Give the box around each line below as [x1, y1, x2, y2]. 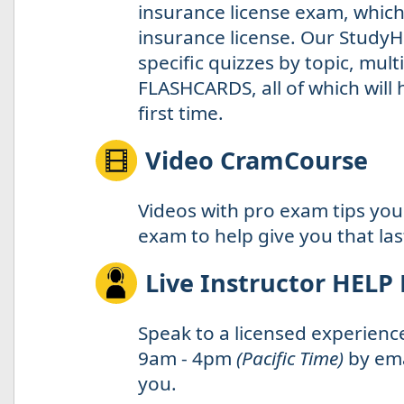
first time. [137, 99, 224, 125]
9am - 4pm [137, 344, 236, 371]
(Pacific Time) [235, 344, 344, 371]
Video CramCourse [144, 142, 368, 177]
